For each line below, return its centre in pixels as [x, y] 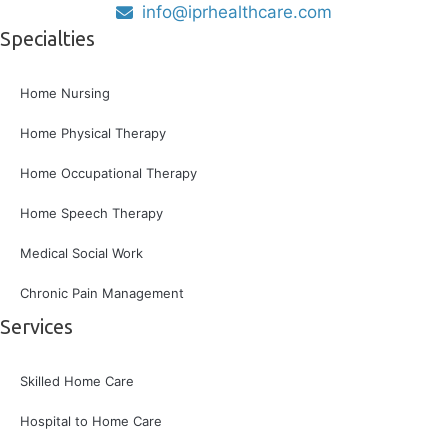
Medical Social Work [81, 252]
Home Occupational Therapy [108, 172]
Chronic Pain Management [102, 292]
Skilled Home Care [77, 380]
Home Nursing [65, 92]
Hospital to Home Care [91, 420]
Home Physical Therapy [93, 132]
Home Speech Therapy [91, 212]
